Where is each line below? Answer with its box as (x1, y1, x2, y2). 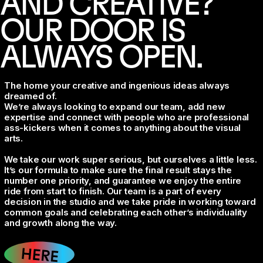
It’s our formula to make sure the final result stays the (4, 164, 232, 176)
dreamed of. (4, 90, 57, 102)
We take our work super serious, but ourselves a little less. (4, 154, 257, 166)
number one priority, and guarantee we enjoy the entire (4, 175, 242, 187)
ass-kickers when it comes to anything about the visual (4, 122, 241, 134)
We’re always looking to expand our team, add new (4, 101, 225, 113)
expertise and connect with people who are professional (4, 112, 249, 123)
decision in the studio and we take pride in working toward (4, 196, 256, 208)
